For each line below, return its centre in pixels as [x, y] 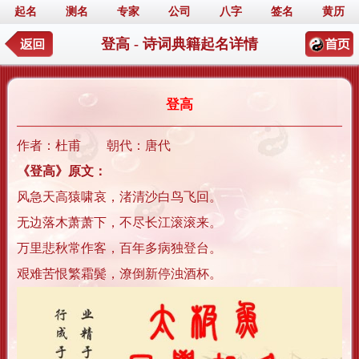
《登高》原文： [62, 171]
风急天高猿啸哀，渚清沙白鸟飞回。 [119, 197]
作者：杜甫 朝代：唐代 [94, 145]
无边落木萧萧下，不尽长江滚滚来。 [119, 222]
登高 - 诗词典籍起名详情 [179, 44]
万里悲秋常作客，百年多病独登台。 [119, 248]
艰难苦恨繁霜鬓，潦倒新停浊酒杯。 [119, 274]
